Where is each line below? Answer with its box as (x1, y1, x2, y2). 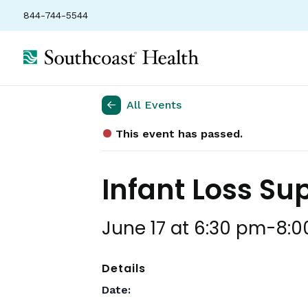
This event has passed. (115, 127, 243, 140)
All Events (126, 98, 181, 111)
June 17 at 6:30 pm (102, 216, 266, 241)
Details (102, 261, 146, 276)
